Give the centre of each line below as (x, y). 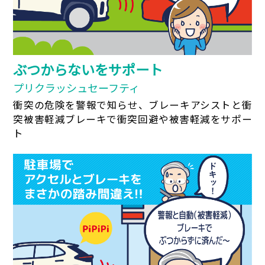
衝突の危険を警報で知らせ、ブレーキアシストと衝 (132, 105)
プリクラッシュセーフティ (77, 88)
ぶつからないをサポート (88, 70)
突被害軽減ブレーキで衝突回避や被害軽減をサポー (132, 119)
